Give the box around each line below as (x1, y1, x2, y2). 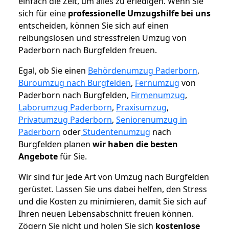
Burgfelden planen (18, 139, 93, 150)
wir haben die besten (93, 139, 178, 150)
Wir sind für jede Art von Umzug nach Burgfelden (18, 171, 209, 183)
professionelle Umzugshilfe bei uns (68, 8, 211, 19)
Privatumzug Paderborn (18, 114, 112, 126)
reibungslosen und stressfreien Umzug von (18, 32, 187, 44)
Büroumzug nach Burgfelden (18, 77, 131, 89)
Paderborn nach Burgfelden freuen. (18, 44, 157, 56)
